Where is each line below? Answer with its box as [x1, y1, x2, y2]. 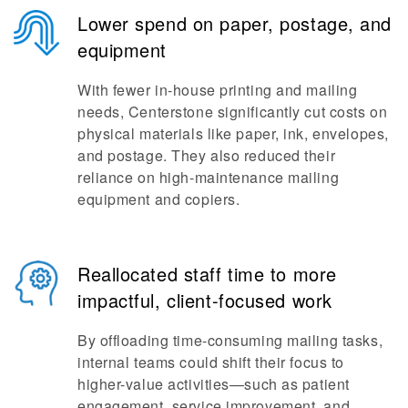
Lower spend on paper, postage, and [77, 9, 393, 36]
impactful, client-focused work [77, 286, 332, 313]
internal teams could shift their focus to [77, 351, 344, 372]
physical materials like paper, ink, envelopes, [77, 122, 389, 144]
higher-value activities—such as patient [77, 372, 350, 394]
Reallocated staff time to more [77, 260, 337, 287]
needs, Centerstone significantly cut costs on [77, 100, 388, 122]
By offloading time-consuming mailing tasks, [77, 329, 383, 351]
